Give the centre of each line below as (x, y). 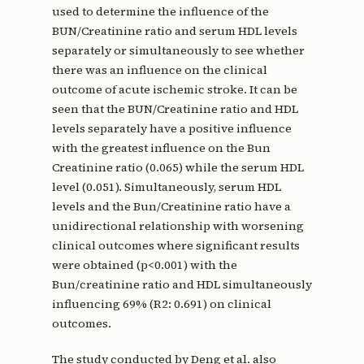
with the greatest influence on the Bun (161, 148)
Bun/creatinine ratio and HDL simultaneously (182, 285)
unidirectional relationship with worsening (178, 226)
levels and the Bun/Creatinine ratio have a (171, 207)
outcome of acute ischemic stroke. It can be (174, 90)
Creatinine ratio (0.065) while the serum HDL (178, 168)
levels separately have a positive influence (171, 129)
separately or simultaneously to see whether (178, 51)
